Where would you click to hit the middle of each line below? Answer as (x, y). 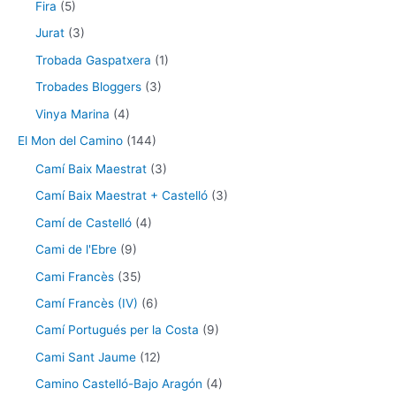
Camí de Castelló (84, 222)
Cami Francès (75, 276)
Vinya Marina (72, 114)
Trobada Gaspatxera (93, 60)
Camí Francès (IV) (87, 304)
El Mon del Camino (70, 140)
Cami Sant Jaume (86, 357)
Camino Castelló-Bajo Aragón (119, 384)
